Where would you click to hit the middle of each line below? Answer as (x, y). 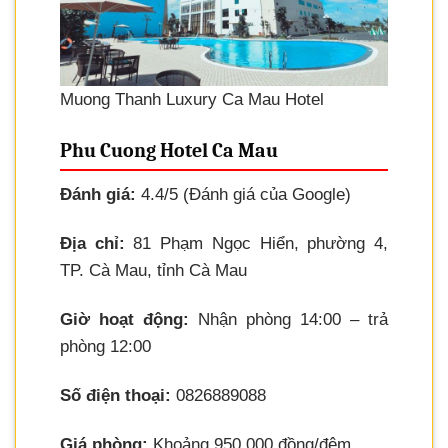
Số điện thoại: (115, 396)
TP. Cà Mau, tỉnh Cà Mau (153, 270)
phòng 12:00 (105, 347)
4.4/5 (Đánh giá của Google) (243, 194)
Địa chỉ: (92, 243)
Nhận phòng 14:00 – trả (288, 320)
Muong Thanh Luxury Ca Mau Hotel (192, 100)
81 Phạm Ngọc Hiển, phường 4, (256, 243)
